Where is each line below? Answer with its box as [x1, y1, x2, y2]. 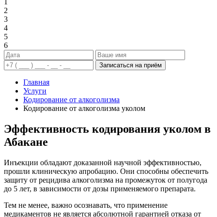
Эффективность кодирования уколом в [4, 122, 211, 135]
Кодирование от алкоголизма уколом [23, 104, 145, 112]
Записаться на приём [99, 61, 162, 69]
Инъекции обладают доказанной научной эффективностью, [4, 158, 201, 167]
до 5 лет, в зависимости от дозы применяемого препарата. [4, 184, 196, 193]
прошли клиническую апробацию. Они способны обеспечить [4, 167, 208, 175]
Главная [23, 77, 49, 86]
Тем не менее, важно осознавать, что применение [4, 201, 168, 209]
